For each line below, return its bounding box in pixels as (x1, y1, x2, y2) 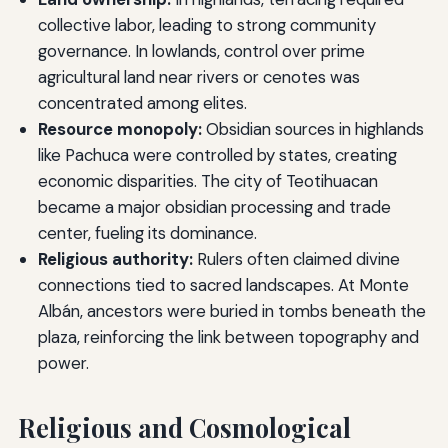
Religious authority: (37, 247, 193, 270)
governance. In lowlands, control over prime (37, 39, 365, 62)
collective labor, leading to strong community (37, 13, 376, 36)
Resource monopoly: (37, 117, 202, 140)
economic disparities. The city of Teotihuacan (37, 169, 378, 192)
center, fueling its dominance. (37, 221, 257, 244)
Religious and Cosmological (17, 410, 351, 444)
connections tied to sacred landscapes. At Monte (37, 273, 409, 296)
